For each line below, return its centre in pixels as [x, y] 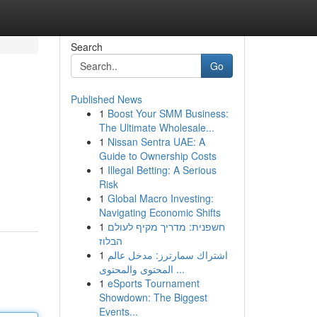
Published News [106, 99]
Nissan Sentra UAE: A [156, 142]
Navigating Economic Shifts [160, 212]
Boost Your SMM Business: [168, 113]
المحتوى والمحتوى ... [179, 269]
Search [86, 47]
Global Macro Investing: [160, 198]
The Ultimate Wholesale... [156, 127]
